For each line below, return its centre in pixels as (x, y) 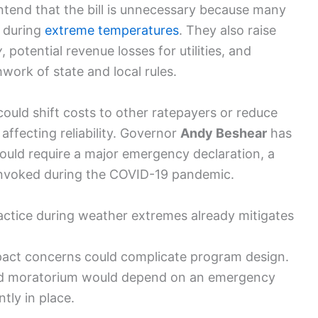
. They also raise (227, 31)
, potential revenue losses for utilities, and (127, 51)
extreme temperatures (112, 31)
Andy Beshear (224, 133)
